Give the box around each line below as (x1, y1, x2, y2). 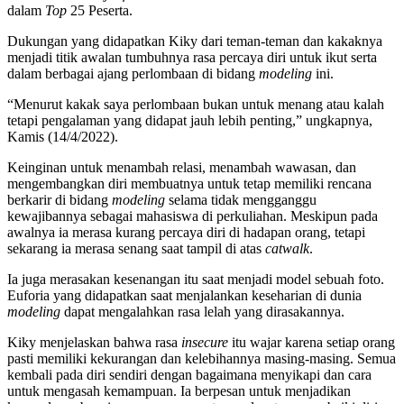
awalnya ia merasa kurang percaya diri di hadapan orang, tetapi (7, 225, 365, 241)
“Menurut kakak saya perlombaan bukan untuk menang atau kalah (7, 96, 384, 113)
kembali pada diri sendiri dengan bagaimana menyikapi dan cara (7, 367, 372, 383)
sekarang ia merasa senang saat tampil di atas (7, 241, 265, 257)
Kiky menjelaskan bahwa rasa (7, 335, 181, 351)
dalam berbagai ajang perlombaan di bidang (7, 66, 259, 82)
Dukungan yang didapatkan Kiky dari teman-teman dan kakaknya (7, 33, 382, 50)
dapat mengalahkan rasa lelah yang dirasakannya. (64, 304, 344, 320)
